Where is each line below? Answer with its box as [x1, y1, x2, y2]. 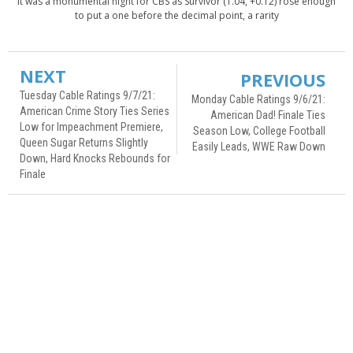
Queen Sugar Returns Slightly [20, 136, 148, 149]
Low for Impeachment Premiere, [20, 120, 163, 133]
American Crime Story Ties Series [20, 104, 169, 117]
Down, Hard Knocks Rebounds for [20, 151, 170, 165]
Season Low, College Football [193, 124, 325, 137]
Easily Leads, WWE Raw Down [192, 139, 325, 153]
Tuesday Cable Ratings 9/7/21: [20, 88, 155, 102]
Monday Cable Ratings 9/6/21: [191, 92, 325, 106]
